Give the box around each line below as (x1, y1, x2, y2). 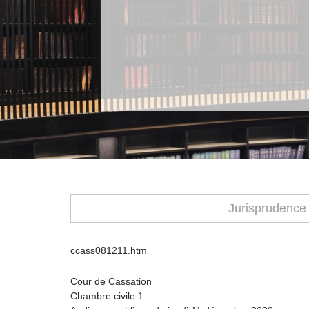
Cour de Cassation (70, 276, 152, 287)
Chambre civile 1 (70, 290, 143, 301)
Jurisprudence (228, 201, 306, 215)
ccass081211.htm (70, 245, 147, 256)
